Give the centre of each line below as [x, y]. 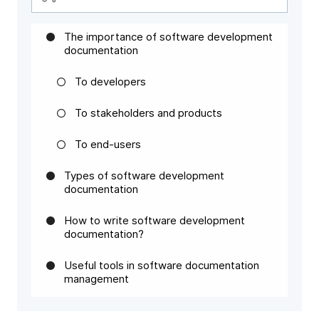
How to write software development [155, 221]
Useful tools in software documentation [162, 266]
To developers [110, 82]
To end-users [108, 145]
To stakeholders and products [148, 113]
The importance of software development [168, 37]
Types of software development [144, 176]
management [96, 279]
